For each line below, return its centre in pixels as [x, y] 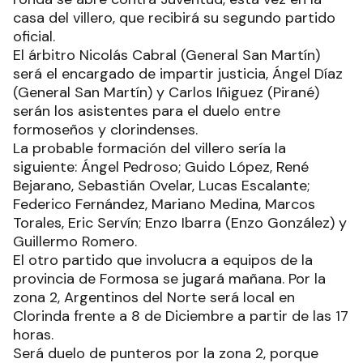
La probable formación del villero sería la [149, 148]
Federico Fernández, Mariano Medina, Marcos [164, 204]
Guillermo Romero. [75, 241]
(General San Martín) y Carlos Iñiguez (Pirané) [166, 92]
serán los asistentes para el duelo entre [147, 111]
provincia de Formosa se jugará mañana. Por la [169, 278]
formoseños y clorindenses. [105, 129]
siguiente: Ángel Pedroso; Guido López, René [161, 167]
